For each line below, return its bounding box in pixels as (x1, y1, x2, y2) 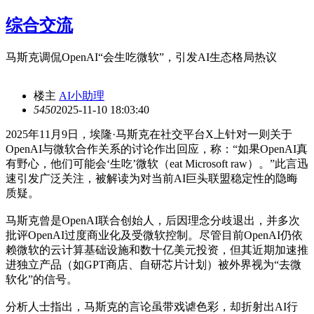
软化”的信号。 (6, 273, 78, 285)
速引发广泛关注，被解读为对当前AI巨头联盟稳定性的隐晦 (6, 172, 298, 184)
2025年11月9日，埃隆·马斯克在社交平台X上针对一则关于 (6, 128, 292, 140)
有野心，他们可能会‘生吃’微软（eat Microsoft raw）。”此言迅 (6, 157, 308, 170)
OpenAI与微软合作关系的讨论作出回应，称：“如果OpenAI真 (6, 142, 308, 155)
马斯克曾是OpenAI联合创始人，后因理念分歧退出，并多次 (6, 214, 300, 226)
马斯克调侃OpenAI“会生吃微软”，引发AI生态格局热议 (6, 50, 277, 63)
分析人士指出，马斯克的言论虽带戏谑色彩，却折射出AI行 (6, 300, 298, 313)
